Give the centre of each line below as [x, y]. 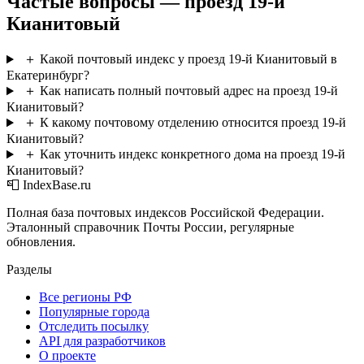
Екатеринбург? [48, 76]
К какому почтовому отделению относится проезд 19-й [193, 123]
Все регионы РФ [85, 297]
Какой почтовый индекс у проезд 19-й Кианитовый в [188, 59]
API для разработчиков [102, 341]
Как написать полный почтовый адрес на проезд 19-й [188, 91]
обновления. [41, 242]
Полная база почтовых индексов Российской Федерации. [165, 213]
